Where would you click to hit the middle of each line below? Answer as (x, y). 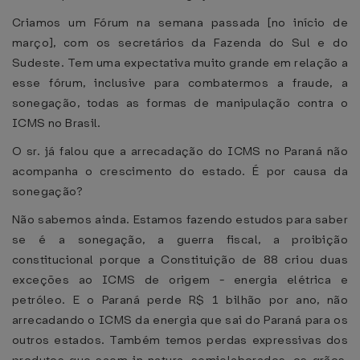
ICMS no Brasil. (57, 123)
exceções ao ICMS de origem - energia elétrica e (180, 280)
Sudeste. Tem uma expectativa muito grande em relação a (180, 63)
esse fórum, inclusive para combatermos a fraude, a (180, 83)
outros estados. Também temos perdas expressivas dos (180, 340)
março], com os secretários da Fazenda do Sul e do (180, 43)
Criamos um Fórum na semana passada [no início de (180, 22)
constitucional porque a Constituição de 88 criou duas (180, 260)
